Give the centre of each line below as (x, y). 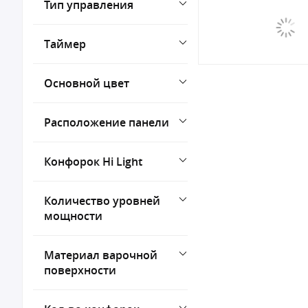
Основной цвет (87, 83)
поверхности (80, 270)
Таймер (65, 44)
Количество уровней (102, 201)
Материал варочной (101, 255)
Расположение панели (107, 122)
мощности (73, 216)
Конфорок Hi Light (93, 162)
